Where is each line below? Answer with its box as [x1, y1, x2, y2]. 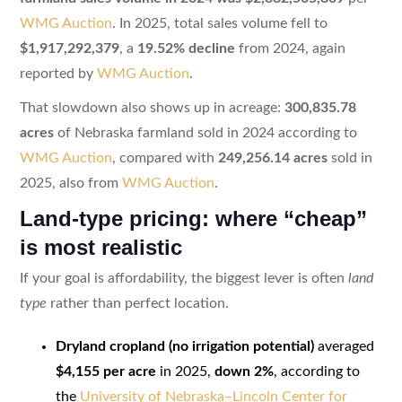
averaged [313, 338, 374, 354]
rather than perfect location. [46, 295, 229, 310]
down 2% [214, 363, 274, 379]
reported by [19, 66, 97, 81]
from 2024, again [234, 40, 345, 56]
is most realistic [19, 234, 182, 259]
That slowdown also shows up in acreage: [19, 100, 284, 115]
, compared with [111, 150, 218, 165]
